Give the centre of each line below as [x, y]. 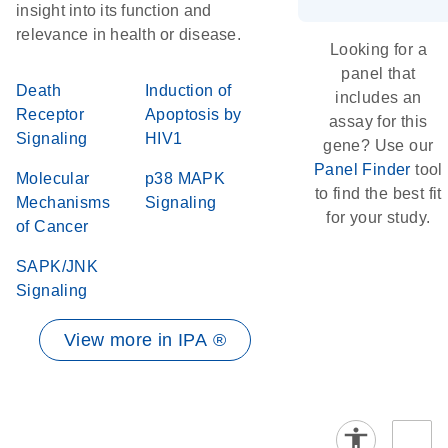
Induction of [188, 90]
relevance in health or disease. [128, 34]
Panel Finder [362, 169]
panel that [378, 73]
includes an [378, 97]
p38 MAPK [185, 178]
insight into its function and [114, 10]
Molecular [53, 178]
